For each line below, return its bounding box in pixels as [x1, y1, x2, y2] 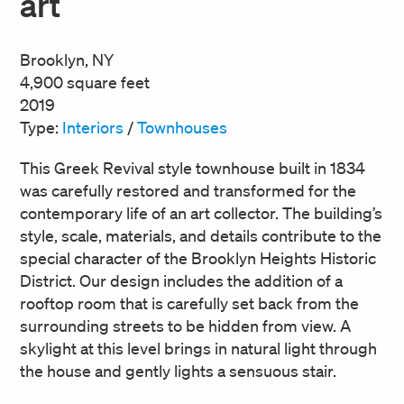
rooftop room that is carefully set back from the [20, 293, 359, 313]
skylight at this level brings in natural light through [20, 338, 377, 358]
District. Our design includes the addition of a [20, 271, 343, 290]
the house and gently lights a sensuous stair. [20, 361, 336, 381]
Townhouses [137, 117, 227, 137]
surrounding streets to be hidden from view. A [20, 316, 351, 335]
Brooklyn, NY [20, 50, 114, 69]
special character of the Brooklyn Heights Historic [20, 248, 376, 268]
